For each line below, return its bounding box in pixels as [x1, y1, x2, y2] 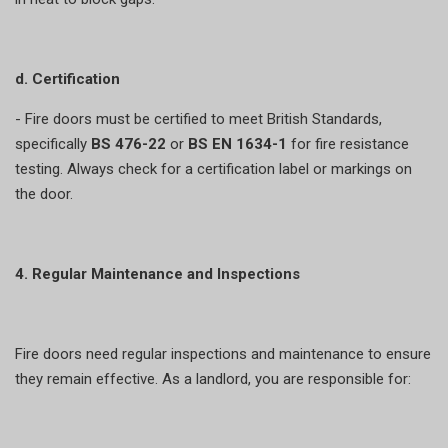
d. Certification [15, 69, 120, 88]
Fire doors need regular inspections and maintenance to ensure [15, 344, 431, 363]
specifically [15, 134, 91, 153]
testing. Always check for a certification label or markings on [15, 159, 412, 178]
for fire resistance [291, 134, 409, 153]
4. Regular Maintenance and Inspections [15, 264, 300, 283]
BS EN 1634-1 [188, 134, 291, 153]
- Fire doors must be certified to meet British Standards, [15, 109, 382, 128]
